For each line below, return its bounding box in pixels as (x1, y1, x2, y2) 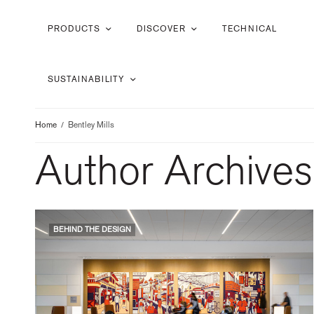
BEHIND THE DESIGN (53, 225, 131, 234)
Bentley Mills (68, 120, 114, 130)
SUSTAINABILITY (48, 74, 125, 84)
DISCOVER (137, 24, 186, 34)
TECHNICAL (222, 24, 277, 34)
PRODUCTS (48, 24, 100, 34)
